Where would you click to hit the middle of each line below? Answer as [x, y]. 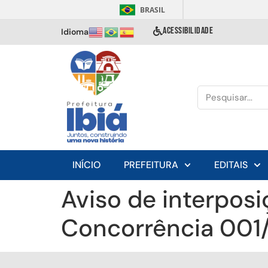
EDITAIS [231, 165]
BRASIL [153, 10]
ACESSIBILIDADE [188, 31]
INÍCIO [87, 165]
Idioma [75, 32]
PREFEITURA [151, 165]
